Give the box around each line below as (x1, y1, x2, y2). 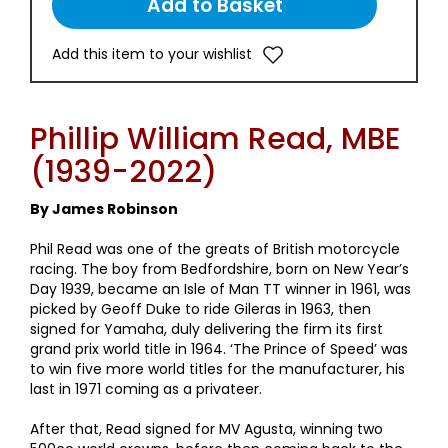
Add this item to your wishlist (52, 43, 252, 64)
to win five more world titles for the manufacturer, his (30, 358, 405, 379)
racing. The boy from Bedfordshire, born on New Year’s (30, 258, 409, 279)
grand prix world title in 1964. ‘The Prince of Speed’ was (30, 338, 408, 359)
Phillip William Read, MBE (30, 117, 400, 160)
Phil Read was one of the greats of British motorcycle (30, 238, 400, 259)
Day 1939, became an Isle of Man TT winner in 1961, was (30, 278, 411, 299)
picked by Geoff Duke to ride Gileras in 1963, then (30, 298, 371, 319)
